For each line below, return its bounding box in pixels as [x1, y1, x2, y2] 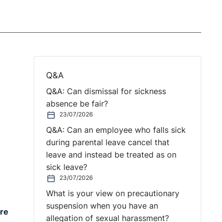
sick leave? [46, 163, 87, 172]
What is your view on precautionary [46, 188, 179, 198]
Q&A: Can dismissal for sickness [46, 87, 166, 97]
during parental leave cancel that [46, 138, 169, 148]
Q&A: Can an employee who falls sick [46, 125, 186, 135]
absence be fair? [46, 99, 108, 109]
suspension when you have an [46, 201, 158, 211]
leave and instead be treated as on [46, 150, 176, 160]
